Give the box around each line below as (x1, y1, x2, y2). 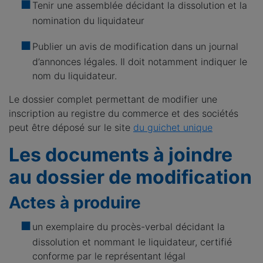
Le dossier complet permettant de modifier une (9, 93, 217, 105)
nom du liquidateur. (32, 70, 117, 82)
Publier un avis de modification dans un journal (32, 41, 238, 52)
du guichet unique (133, 122, 213, 133)
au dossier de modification (9, 166, 252, 188)
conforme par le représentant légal (32, 250, 186, 262)
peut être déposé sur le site (9, 122, 133, 133)
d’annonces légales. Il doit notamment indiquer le (32, 56, 247, 68)
